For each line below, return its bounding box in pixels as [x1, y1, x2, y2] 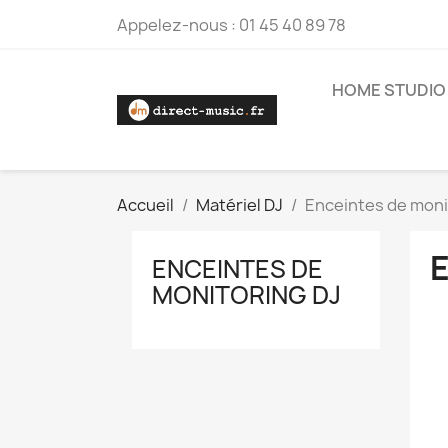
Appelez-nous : [117, 14, 239, 36]
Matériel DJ [196, 194, 283, 216]
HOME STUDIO [332, 79, 446, 101]
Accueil [117, 194, 174, 216]
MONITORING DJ [152, 278, 341, 312]
